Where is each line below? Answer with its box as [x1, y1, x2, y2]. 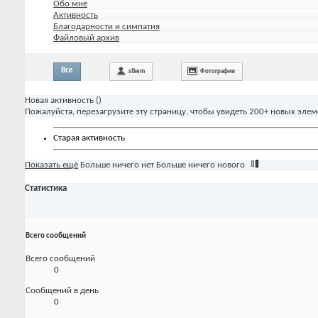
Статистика [25, 183, 67, 193]
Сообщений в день [26, 286, 99, 296]
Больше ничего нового [156, 160, 245, 170]
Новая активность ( [25, 95, 99, 105]
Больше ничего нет [80, 160, 154, 170]
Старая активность [53, 133, 125, 143]
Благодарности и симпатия [53, 21, 160, 31]
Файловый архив [53, 33, 119, 43]
